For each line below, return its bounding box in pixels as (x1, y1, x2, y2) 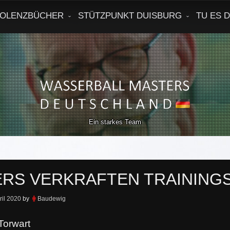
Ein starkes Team (89, 118, 141, 126)
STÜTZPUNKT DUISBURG (78, 11, 182, 21)
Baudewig (37, 195, 66, 202)
